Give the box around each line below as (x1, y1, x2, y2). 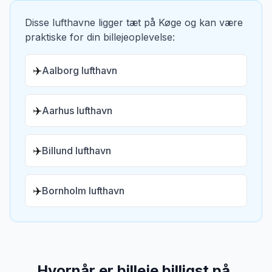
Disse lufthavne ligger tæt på (25, 16, 158, 29)
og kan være (182, 16, 243, 29)
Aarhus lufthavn (42, 104, 112, 117)
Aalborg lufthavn (42, 64, 117, 76)
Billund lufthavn (42, 144, 111, 157)
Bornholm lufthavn (42, 185, 124, 197)
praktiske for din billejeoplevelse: (25, 31, 175, 43)
